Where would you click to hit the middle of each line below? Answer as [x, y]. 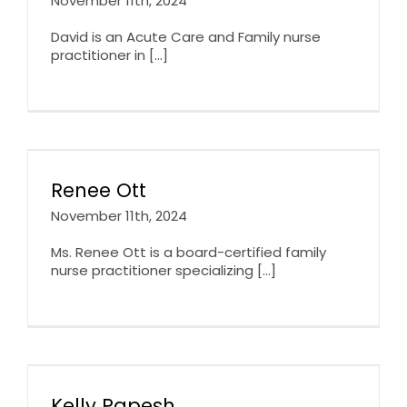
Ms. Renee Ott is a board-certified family [189, 252]
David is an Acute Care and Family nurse [186, 36]
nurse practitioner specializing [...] [164, 270]
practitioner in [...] [109, 55]
